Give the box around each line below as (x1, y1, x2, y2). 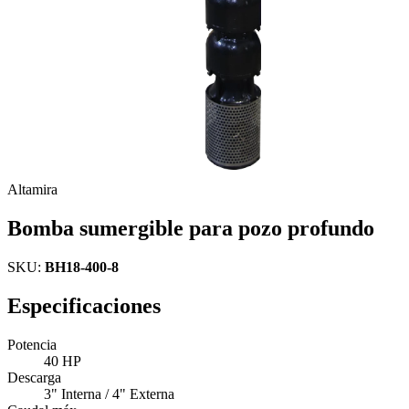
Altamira (7, 182, 58, 197)
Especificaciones (7, 293, 161, 318)
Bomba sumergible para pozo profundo (7, 215, 374, 240)
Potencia (7, 336, 57, 352)
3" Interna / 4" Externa (44, 385, 174, 402)
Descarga (7, 369, 61, 385)
